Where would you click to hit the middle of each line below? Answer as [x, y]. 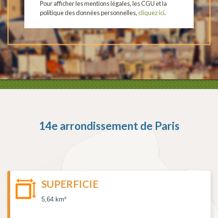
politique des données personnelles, [89, 13]
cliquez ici [151, 13]
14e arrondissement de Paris [109, 126]
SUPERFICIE [70, 184]
